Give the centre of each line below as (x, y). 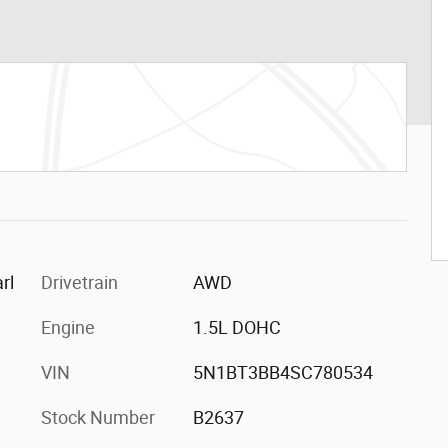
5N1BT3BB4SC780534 (282, 372)
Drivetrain (79, 282)
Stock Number (98, 417)
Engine (68, 327)
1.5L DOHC (236, 327)
